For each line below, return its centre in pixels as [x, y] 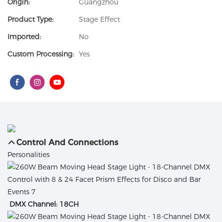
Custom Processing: [41, 54]
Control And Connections [68, 143]
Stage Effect [99, 19]
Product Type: [30, 19]
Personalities [28, 155]
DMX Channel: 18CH [44, 204]
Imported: [24, 37]
